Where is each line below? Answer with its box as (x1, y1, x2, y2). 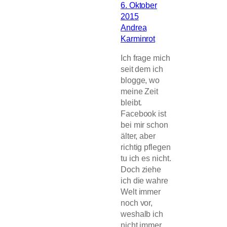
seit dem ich (121, 64, 163, 74)
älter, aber (121, 131, 156, 141)
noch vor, (121, 198, 153, 208)
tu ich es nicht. (121, 154, 171, 163)
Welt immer (121, 187, 161, 197)
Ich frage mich (121, 53, 170, 63)
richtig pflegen (121, 142, 171, 152)
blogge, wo (121, 75, 160, 85)
